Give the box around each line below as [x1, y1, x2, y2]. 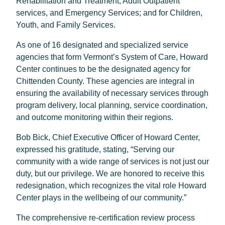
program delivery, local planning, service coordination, [16, 101, 207, 109]
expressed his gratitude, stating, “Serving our [16, 145, 174, 154]
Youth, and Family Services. [16, 21, 116, 29]
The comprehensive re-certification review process [16, 213, 195, 222]
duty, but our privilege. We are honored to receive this [16, 169, 204, 178]
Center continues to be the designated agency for [16, 65, 190, 73]
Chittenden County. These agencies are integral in [16, 77, 194, 85]
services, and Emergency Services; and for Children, [16, 9, 202, 17]
